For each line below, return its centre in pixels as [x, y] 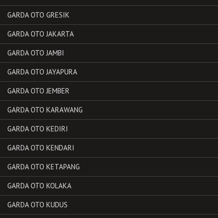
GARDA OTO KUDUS [37, 204]
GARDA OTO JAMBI [36, 53]
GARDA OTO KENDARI [41, 147]
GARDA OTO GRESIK [38, 15]
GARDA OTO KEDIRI [38, 128]
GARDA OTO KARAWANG [45, 109]
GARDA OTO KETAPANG [44, 166]
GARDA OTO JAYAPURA [42, 72]
